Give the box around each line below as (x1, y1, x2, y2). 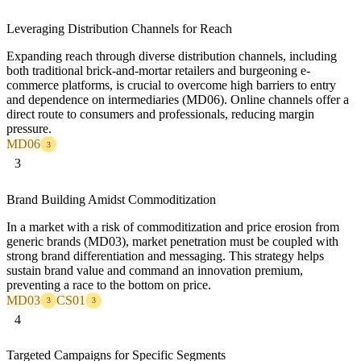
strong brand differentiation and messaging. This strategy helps (6, 248, 324, 263)
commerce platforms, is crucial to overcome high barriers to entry (6, 78, 336, 93)
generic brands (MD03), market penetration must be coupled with (6, 234, 338, 248)
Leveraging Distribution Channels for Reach (6, 22, 232, 36)
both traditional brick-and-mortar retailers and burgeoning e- (6, 64, 310, 78)
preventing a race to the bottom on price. (6, 277, 211, 292)
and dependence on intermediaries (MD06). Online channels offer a (6, 93, 349, 107)
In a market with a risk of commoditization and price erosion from (6, 219, 339, 234)
